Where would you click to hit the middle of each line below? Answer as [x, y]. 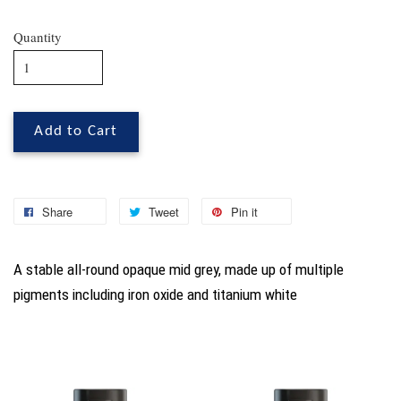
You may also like [81, 361]
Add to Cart [76, 132]
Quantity [38, 37]
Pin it [244, 212]
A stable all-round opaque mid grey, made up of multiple [179, 270]
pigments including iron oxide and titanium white [156, 295]
